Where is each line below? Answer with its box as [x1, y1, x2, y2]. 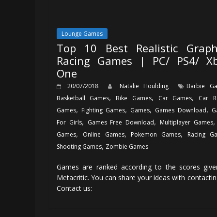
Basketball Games [57, 93, 109, 102]
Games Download [155, 106, 206, 114]
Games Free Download [87, 118, 155, 126]
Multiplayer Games [160, 118, 213, 126]
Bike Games [116, 93, 152, 102]
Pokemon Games [131, 130, 181, 139]
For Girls [57, 118, 82, 126]
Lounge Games [62, 29, 103, 38]
